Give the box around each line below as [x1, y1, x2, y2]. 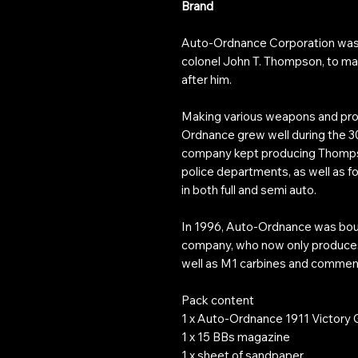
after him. [181, 71, 232, 87]
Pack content [181, 292, 254, 308]
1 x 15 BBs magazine [181, 328, 290, 344]
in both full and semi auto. [181, 181, 316, 197]
